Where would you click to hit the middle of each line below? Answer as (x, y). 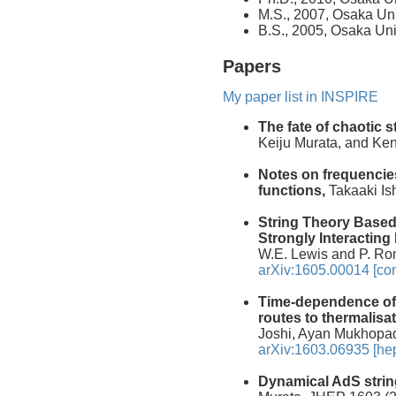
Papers (252, 67)
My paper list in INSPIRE (301, 96)
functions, (292, 190)
